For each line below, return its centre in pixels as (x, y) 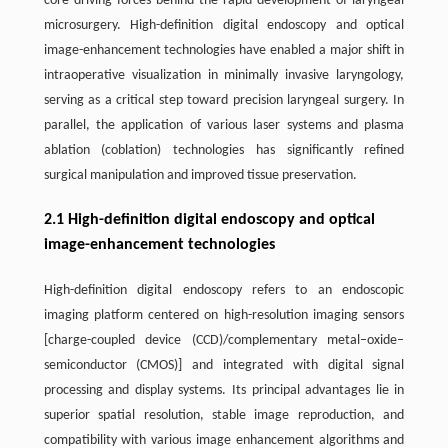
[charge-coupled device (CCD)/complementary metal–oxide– (224, 340)
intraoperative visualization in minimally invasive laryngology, (224, 75)
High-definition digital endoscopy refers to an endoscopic (224, 290)
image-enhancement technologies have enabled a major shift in (224, 50)
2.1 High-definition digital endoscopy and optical (209, 220)
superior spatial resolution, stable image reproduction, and (224, 415)
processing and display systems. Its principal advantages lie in (224, 390)
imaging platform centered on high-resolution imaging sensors (224, 315)
